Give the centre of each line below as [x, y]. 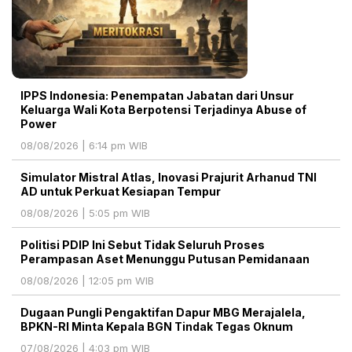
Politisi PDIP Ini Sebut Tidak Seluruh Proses [143, 245]
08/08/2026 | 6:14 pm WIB [84, 146]
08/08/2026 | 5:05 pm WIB [85, 213]
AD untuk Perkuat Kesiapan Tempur [121, 192]
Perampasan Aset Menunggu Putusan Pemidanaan [165, 259]
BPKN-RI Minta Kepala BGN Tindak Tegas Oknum [157, 327]
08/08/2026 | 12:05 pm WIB [87, 281]
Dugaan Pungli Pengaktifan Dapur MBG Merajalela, [163, 313]
